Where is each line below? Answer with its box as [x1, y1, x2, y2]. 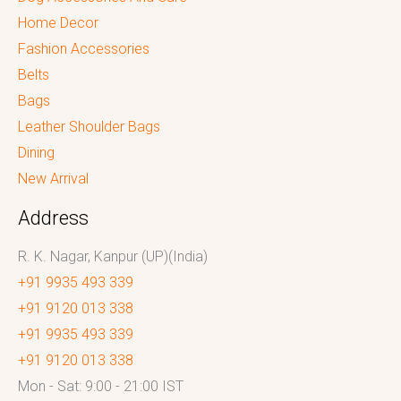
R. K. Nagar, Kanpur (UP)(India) [18, 248, 208, 266]
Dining [18, 144, 55, 162]
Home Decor [18, 14, 98, 32]
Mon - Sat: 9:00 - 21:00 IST [18, 378, 183, 396]
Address [18, 207, 89, 230]
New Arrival [18, 170, 89, 188]
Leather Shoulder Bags [18, 118, 160, 136]
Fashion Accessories [18, 40, 149, 58]
